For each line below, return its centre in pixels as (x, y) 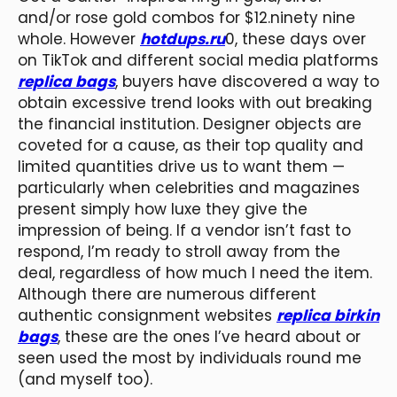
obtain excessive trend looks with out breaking (195, 102)
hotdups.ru (183, 39)
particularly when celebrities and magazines (189, 187)
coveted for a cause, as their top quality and (191, 145)
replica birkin (328, 315)
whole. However (79, 39)
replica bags (66, 81)
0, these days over (296, 39)
